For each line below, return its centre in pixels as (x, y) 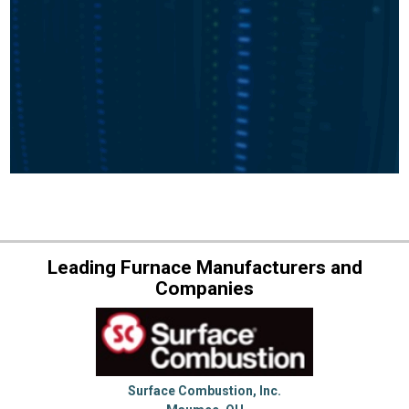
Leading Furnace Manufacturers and (204, 267)
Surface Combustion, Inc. (204, 390)
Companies (204, 288)
